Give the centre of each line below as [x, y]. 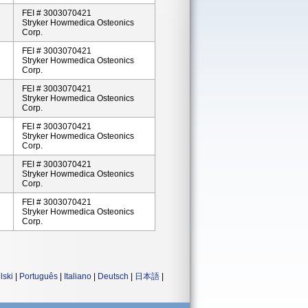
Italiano [78, 276]
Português [38, 276]
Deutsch [113, 276]
